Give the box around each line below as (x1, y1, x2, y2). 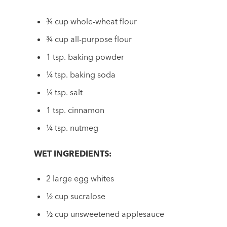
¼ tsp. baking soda (46, 69, 116, 80)
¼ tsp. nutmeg (46, 123, 99, 133)
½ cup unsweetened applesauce (46, 208, 165, 219)
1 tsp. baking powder (46, 52, 125, 62)
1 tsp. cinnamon (46, 105, 105, 116)
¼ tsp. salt (46, 87, 83, 98)
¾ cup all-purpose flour (46, 34, 132, 45)
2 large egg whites (46, 173, 115, 183)
